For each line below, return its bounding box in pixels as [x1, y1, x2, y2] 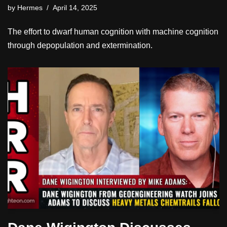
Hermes [17, 3, 43, 12]
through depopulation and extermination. [8, 41, 153, 50]
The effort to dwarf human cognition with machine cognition [8, 27, 218, 36]
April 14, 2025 [53, 3, 97, 12]
